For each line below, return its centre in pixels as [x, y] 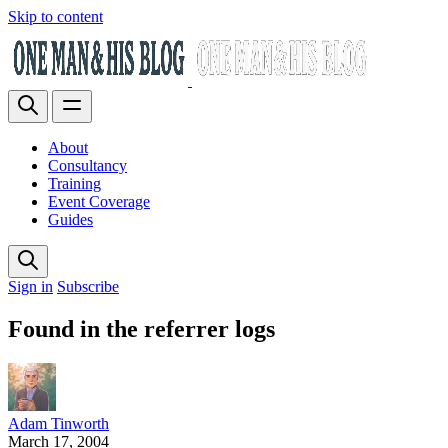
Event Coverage [99, 201]
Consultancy [87, 165]
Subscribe [88, 286]
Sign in [30, 286]
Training [74, 183]
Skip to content [55, 16]
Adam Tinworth [58, 423]
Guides [70, 219]
